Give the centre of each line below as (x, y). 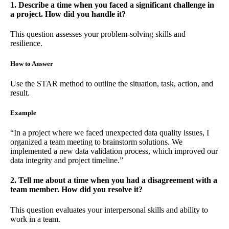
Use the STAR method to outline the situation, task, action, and (112, 83)
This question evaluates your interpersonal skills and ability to (109, 210)
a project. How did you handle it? (68, 14)
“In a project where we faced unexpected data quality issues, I (110, 133)
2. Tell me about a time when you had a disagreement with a (114, 180)
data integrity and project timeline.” (67, 161)
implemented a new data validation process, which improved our (114, 151)
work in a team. (35, 219)
